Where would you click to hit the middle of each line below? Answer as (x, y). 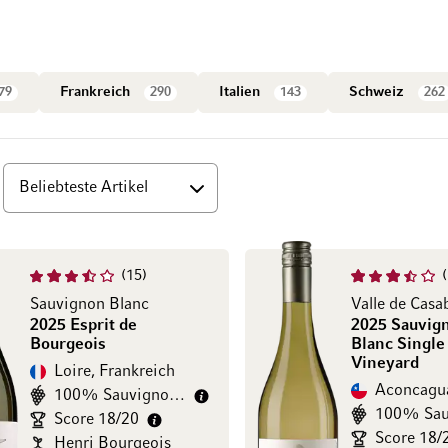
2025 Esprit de (83, 326)
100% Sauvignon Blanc (176, 396)
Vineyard (384, 364)
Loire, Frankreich (114, 372)
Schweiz (378, 93)
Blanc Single (397, 345)
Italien (241, 93)
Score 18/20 (96, 420)
